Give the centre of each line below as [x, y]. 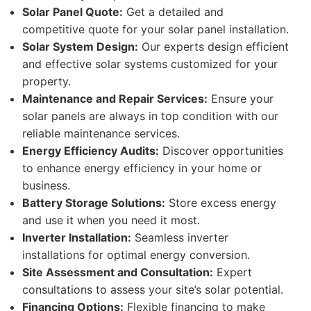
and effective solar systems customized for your [150, 64]
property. [47, 81]
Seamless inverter [180, 237]
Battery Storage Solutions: [94, 203]
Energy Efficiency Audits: [91, 151]
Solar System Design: [80, 47]
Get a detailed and [173, 12]
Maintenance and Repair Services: [115, 99]
